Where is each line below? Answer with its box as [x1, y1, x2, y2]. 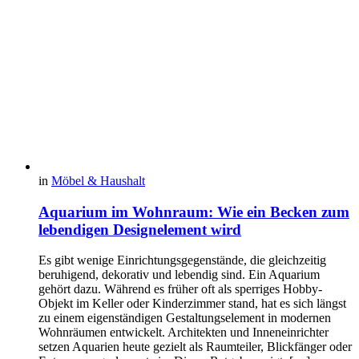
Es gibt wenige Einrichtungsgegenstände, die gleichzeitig [38, 253, 326, 268]
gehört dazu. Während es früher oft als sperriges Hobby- [38, 282, 322, 296]
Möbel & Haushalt [51, 174, 145, 188]
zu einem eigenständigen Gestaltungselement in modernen [38, 311, 331, 325]
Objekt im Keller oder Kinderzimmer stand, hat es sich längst [38, 296, 346, 311]
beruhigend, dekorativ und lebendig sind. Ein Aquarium [38, 268, 320, 282]
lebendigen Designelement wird [38, 220, 241, 238]
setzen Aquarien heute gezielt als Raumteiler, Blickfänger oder [38, 340, 352, 354]
